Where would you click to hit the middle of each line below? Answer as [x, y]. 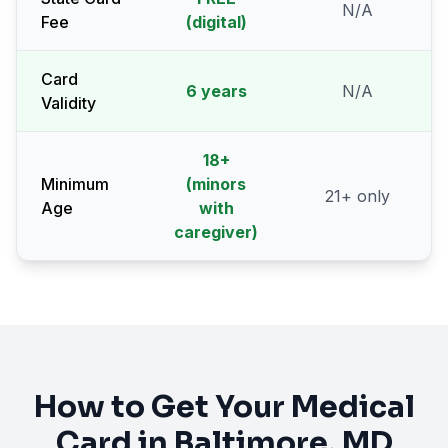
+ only [365, 196]
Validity [68, 103]
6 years [216, 91]
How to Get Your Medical [224, 407]
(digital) [216, 22]
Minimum [75, 184]
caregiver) [216, 232]
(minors [216, 184]
